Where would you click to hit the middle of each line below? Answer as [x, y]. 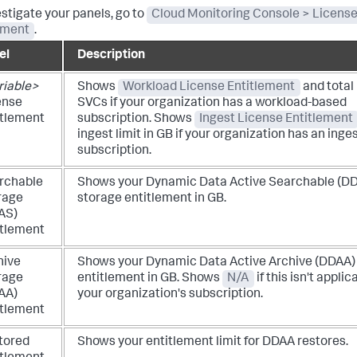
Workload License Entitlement [209, 88]
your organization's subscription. [170, 295]
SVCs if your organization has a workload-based [212, 104]
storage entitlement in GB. [152, 199]
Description [111, 56]
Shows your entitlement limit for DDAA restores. [213, 343]
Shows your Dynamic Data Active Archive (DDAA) [216, 263]
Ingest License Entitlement [277, 120]
